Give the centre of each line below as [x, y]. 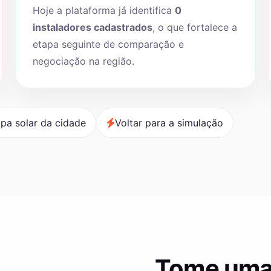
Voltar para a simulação [169, 123]
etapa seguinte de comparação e [109, 44]
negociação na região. [84, 61]
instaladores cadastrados [93, 27]
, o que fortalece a [195, 27]
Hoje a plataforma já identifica [104, 10]
